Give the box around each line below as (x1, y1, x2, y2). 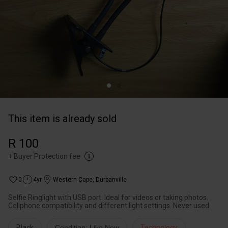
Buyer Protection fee (14, 152, 80, 160)
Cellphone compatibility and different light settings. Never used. (8, 202, 211, 210)
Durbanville (96, 176, 127, 183)
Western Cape (53, 176, 93, 183)
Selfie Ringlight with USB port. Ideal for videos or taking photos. (8, 193, 208, 202)
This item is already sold (8, 112, 117, 125)
